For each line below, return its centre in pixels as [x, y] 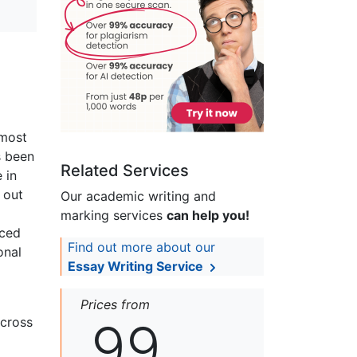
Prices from [115, 305]
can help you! [208, 216]
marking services [114, 216]
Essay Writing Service [137, 267]
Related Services [125, 171]
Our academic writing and [138, 196]
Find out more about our [141, 247]
